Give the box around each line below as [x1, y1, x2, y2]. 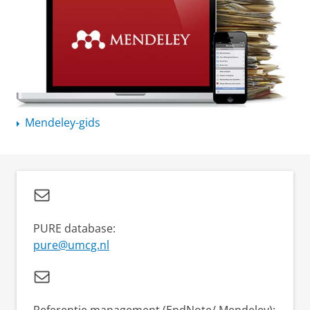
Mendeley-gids [25, 114, 100, 130]
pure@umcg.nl [33, 237, 109, 253]
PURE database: [33, 220, 116, 236]
